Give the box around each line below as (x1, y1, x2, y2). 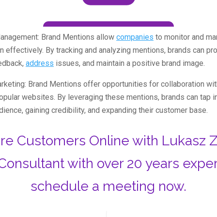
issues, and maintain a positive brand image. (54, 59, 205, 68)
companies (116, 32, 154, 42)
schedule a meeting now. (31, 178, 186, 195)
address (26, 59, 54, 68)
